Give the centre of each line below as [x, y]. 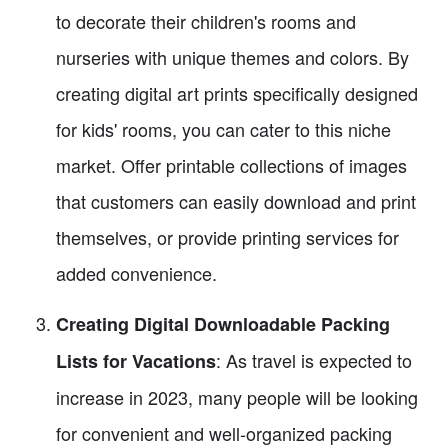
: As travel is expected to [314, 360]
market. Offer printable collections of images [231, 165]
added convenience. [136, 273]
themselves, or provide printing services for [227, 237]
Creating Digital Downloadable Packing [223, 324]
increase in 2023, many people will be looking [237, 397]
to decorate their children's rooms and [206, 21]
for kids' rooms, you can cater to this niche [223, 129]
